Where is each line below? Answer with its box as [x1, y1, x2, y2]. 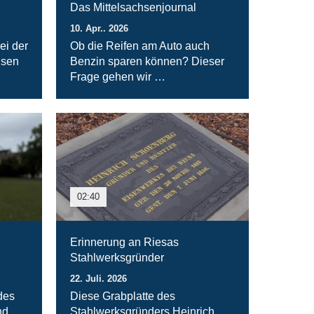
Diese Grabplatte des [70, 290, 176, 303]
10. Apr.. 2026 [70, 22, 129, 34]
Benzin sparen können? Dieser [70, 55, 225, 67]
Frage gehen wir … [70, 70, 166, 83]
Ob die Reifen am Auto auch [70, 39, 210, 52]
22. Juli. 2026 [70, 273, 128, 285]
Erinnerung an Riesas [70, 236, 179, 249]
